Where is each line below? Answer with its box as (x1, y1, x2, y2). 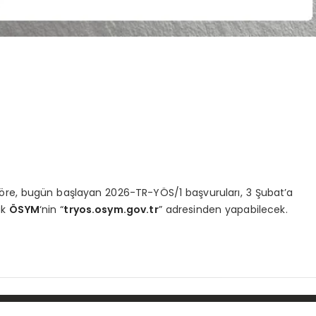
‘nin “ (39, 202, 64, 217)
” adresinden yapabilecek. (158, 202, 288, 217)
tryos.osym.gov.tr (63, 202, 159, 217)
